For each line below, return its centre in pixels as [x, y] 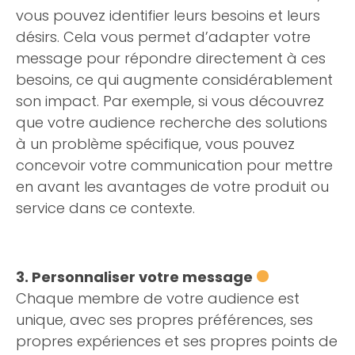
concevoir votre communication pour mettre [174, 165]
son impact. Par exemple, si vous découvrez [170, 101]
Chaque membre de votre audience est [158, 298]
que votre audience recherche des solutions [172, 122]
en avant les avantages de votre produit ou [172, 187]
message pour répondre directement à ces [171, 58]
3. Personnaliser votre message [134, 277]
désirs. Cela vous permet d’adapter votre [163, 37]
